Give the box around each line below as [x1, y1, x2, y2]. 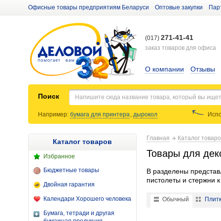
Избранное [43, 153, 75, 160]
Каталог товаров [53, 138, 112, 146]
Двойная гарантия [43, 181, 95, 188]
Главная [147, 135, 170, 142]
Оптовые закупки [155, 4, 203, 11]
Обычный [162, 196, 189, 203]
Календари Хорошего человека [43, 195, 131, 202]
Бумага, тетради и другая [43, 210, 114, 217]
